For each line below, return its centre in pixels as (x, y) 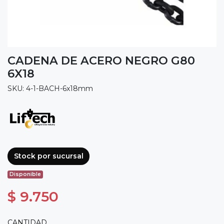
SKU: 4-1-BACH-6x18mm (50, 88)
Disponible (25, 174)
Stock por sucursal (48, 156)
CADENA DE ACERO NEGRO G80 (101, 60)
